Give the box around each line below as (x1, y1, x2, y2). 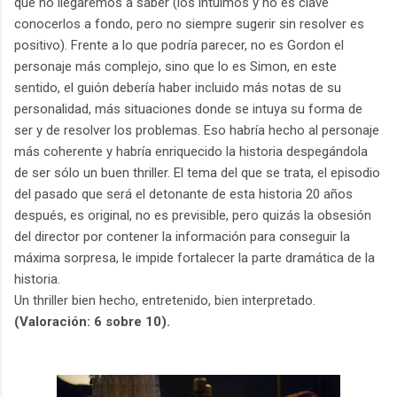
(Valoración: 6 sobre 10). (14, 313, 170, 330)
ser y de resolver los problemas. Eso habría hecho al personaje (14, 121, 379, 138)
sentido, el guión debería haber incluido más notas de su (14, 79, 341, 96)
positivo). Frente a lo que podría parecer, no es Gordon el (14, 36, 344, 53)
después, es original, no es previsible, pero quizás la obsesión (14, 206, 371, 223)
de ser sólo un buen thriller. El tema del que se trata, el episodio (14, 164, 380, 181)
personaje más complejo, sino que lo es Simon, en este (14, 58, 337, 74)
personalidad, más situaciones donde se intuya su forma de (14, 100, 362, 117)
